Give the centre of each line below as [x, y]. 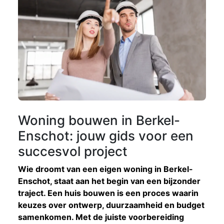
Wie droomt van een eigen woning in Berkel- [105, 169]
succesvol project [73, 151]
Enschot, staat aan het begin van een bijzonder [109, 181]
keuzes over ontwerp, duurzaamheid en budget [111, 205]
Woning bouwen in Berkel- [99, 120]
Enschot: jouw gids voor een [106, 135]
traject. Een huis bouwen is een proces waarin [108, 193]
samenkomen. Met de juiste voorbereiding [101, 217]
